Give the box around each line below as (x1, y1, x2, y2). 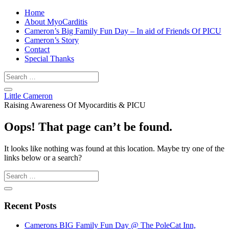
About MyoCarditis (25, 17, 87, 26)
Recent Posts (4, 200, 56, 211)
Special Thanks (25, 54, 74, 63)
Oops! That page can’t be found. (4, 120, 172, 133)
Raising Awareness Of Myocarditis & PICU (4, 101, 146, 109)
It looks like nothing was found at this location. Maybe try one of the (4, 144, 224, 153)
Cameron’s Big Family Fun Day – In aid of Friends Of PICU (25, 27, 221, 35)
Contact (25, 45, 50, 54)
